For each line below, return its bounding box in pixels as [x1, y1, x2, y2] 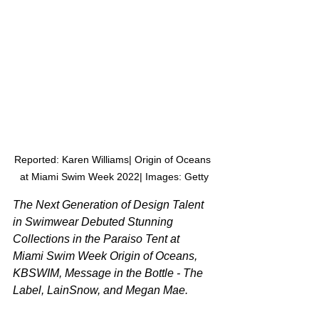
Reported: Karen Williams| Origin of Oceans [14, 154, 214, 166]
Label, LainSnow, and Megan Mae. [13, 284, 188, 297]
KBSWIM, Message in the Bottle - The [13, 267, 206, 280]
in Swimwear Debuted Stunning [13, 216, 176, 229]
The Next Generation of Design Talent [13, 199, 206, 211]
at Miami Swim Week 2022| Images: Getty [19, 171, 209, 183]
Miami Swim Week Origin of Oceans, [13, 250, 200, 263]
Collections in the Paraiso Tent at [13, 233, 182, 246]
